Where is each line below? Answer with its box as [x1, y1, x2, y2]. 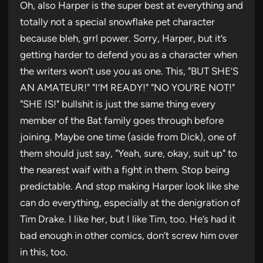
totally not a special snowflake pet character [20, 15, 215, 28]
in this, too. [20, 245, 68, 258]
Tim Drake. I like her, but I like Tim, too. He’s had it [20, 213, 235, 225]
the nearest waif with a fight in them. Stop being [20, 163, 230, 176]
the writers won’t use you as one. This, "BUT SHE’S [20, 65, 238, 77]
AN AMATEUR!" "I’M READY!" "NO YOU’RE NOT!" [20, 81, 235, 93]
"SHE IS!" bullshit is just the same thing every [20, 97, 215, 110]
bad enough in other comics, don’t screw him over [20, 229, 238, 241]
